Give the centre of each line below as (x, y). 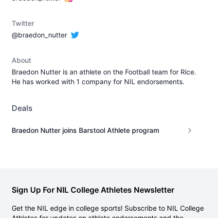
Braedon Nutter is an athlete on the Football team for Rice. (104, 72)
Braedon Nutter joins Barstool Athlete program (85, 130)
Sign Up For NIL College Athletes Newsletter (93, 190)
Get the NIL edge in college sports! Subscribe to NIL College (108, 208)
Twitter (23, 23)
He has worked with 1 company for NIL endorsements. (98, 82)
